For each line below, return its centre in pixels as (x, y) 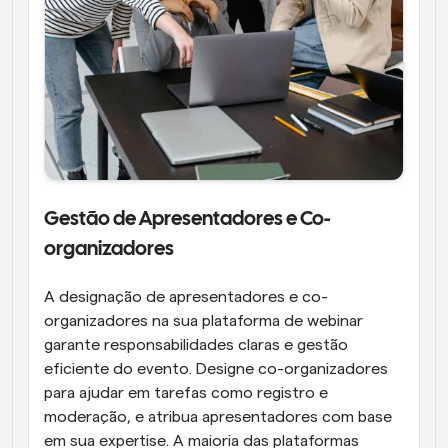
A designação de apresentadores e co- (186, 297)
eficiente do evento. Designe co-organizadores (216, 369)
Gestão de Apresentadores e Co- (187, 219)
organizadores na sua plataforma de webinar (203, 321)
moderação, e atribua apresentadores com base (218, 417)
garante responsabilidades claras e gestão (196, 345)
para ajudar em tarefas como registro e (186, 393)
